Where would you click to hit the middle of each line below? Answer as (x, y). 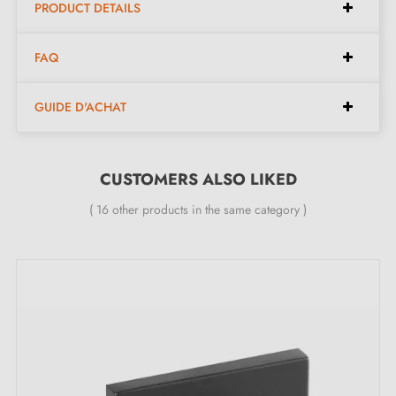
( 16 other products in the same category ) (198, 209)
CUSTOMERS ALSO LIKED (198, 179)
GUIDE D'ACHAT (80, 107)
